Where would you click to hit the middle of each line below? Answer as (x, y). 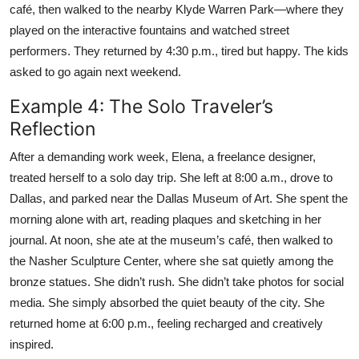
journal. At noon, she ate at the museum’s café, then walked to (171, 240)
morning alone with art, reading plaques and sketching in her (165, 219)
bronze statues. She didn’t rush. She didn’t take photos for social (177, 281)
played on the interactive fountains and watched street (149, 30)
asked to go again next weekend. (95, 71)
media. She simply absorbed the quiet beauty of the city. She (167, 302)
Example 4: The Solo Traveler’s (141, 106)
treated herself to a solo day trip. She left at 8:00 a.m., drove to (171, 177)
